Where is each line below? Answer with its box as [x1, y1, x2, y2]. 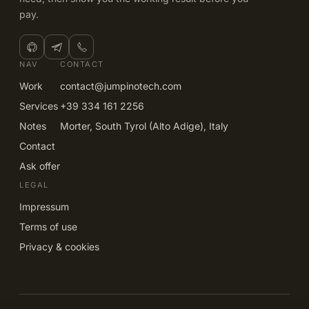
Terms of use [19, 221, 77, 233]
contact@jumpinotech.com [60, 80, 181, 92]
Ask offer [19, 160, 60, 172]
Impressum [19, 201, 69, 213]
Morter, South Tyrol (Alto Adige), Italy [60, 120, 228, 132]
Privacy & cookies [19, 241, 99, 253]
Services [19, 100, 58, 112]
